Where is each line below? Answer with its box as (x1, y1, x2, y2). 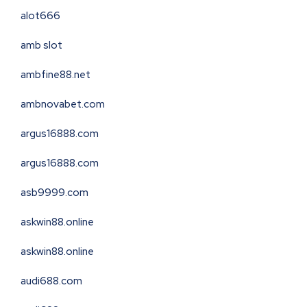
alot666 (21, 9, 60, 23)
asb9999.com (21, 186, 88, 200)
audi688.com (21, 274, 82, 288)
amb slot (21, 38, 62, 53)
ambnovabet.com (21, 97, 105, 112)
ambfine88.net (21, 68, 90, 82)
